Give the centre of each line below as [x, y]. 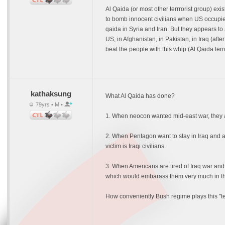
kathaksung [51, 94]
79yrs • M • [49, 104]
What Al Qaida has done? [140, 96]
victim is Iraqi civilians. [135, 146]
